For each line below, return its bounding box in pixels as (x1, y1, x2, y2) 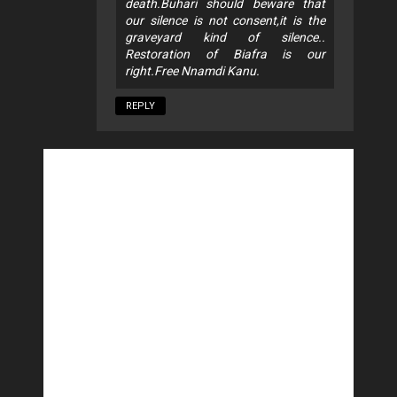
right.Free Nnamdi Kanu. (125, 63, 260, 78)
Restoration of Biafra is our (125, 46, 325, 61)
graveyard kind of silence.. (125, 29, 325, 44)
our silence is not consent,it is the (125, 12, 325, 27)
